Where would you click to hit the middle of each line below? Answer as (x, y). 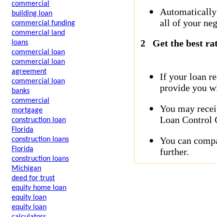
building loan (32, 14)
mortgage (27, 110)
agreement (29, 72)
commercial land (38, 33)
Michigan (26, 169)
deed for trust (33, 178)
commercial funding (43, 23)
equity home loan (39, 188)
